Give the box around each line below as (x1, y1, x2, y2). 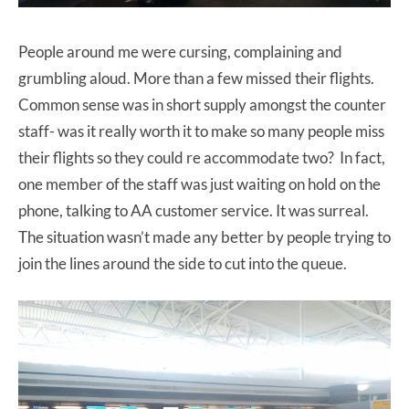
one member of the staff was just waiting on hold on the (18, 173, 381, 194)
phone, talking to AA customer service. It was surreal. (18, 200, 369, 220)
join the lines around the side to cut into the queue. (18, 253, 347, 273)
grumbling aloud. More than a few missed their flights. (18, 68, 374, 88)
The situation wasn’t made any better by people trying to (18, 226, 391, 246)
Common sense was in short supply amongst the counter (18, 94, 386, 114)
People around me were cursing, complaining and (18, 41, 342, 61)
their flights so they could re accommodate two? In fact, (18, 147, 385, 167)
